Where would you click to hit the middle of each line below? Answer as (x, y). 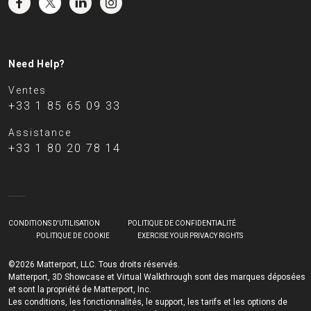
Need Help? (37, 64)
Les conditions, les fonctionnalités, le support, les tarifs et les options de (148, 302)
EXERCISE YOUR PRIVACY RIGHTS (190, 236)
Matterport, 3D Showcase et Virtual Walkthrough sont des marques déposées (157, 277)
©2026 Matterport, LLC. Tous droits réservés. (94, 265)
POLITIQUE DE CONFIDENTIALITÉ (182, 224)
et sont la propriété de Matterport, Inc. (80, 290)
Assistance (40, 133)
